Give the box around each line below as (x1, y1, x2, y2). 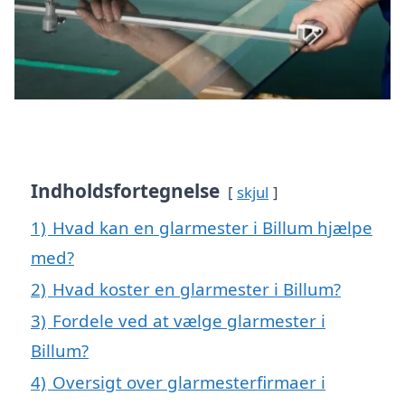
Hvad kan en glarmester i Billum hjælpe (52, 215, 372, 239)
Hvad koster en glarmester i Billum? (52, 277, 341, 300)
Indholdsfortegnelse (31, 177, 220, 203)
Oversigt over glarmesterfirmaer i (52, 370, 325, 393)
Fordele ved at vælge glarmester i (52, 308, 325, 332)
